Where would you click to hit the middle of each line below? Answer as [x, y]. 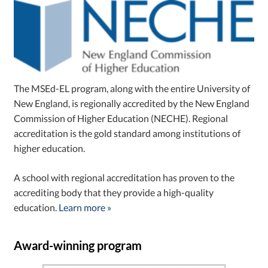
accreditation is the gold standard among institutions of [127, 133]
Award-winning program [78, 246]
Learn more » [85, 208]
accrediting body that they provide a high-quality [114, 193]
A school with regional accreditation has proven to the [124, 178]
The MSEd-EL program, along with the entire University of [132, 89]
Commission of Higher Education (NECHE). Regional [121, 118]
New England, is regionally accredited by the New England [132, 103]
